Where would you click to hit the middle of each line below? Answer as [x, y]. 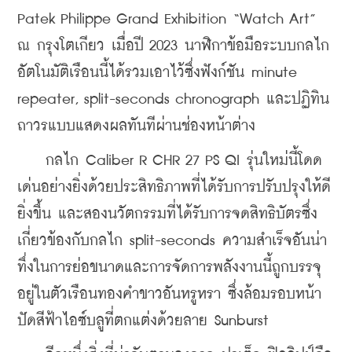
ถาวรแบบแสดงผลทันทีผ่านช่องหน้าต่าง [136, 126]
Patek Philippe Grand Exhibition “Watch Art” [167, 19]
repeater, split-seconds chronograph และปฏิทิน [173, 99]
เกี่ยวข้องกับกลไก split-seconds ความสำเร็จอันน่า [172, 240]
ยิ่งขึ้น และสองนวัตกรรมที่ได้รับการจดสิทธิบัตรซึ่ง [167, 214]
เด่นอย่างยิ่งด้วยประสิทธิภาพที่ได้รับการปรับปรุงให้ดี [174, 187]
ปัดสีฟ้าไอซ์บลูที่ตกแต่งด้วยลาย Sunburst [143, 321]
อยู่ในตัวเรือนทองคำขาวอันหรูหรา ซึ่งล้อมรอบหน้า [169, 294]
